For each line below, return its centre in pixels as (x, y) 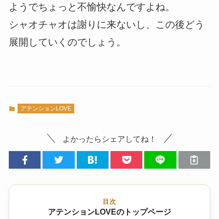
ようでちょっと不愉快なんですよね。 (92, 7)
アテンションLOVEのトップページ (109, 212)
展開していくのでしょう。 (67, 42)
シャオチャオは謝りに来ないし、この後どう (106, 25)
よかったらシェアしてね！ (109, 139)
